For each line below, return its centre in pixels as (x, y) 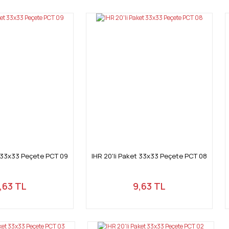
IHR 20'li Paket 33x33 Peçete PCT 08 (149, 156)
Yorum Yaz (114, 31)
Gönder (114, 145)
